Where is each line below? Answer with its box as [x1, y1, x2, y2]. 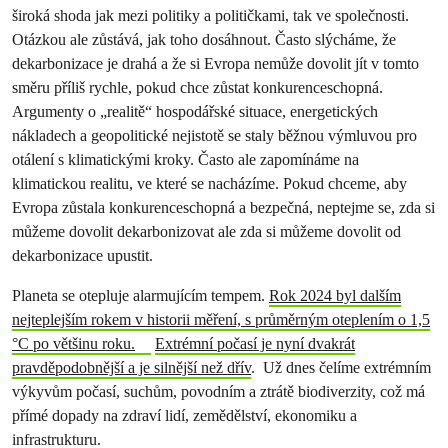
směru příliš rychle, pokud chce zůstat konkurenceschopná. [12, 78, 383, 97]
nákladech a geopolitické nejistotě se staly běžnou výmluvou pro [12, 126, 417, 145]
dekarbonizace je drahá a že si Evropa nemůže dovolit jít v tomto [12, 54, 419, 73]
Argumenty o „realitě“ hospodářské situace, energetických [12, 102, 378, 121]
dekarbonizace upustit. [12, 246, 157, 265]
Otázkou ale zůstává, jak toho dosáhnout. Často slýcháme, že [12, 30, 396, 49]
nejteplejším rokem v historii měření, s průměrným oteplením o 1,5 [12, 310, 430, 329]
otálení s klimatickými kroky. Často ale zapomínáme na [12, 150, 359, 169]
